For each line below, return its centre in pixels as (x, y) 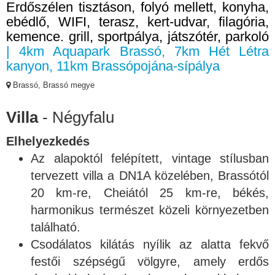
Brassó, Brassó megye (52, 85)
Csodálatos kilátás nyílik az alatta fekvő (150, 244)
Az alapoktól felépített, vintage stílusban (150, 158)
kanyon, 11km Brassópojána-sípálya (113, 66)
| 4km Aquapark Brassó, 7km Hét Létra (137, 51)
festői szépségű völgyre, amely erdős (150, 261)
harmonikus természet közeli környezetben (150, 210)
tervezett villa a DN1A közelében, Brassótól (150, 176)
